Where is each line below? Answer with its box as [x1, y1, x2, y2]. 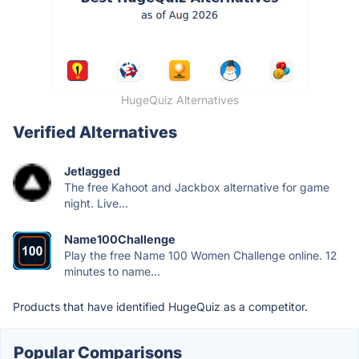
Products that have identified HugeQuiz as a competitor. [13, 300, 308, 314]
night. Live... [64, 196, 128, 211]
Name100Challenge [64, 232, 175, 247]
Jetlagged [64, 164, 120, 179]
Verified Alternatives [13, 123, 177, 143]
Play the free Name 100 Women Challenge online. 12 [64, 248, 337, 263]
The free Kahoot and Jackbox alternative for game [64, 180, 329, 195]
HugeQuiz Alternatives [120, 93, 239, 107]
